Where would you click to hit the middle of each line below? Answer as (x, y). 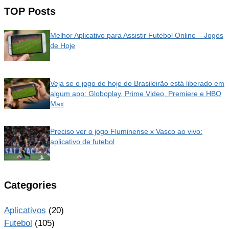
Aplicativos (25, 211)
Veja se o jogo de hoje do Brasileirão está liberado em (137, 84)
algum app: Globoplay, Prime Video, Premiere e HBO (136, 94)
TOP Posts (30, 11)
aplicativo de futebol (82, 142)
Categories (30, 185)
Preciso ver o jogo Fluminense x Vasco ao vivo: (126, 132)
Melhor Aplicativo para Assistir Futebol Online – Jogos (137, 36)
